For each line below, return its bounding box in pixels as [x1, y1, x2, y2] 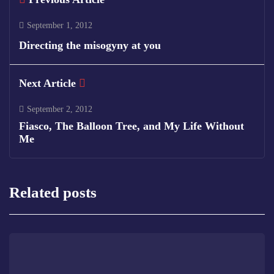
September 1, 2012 [27, 21, 92, 30]
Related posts [9, 184, 97, 201]
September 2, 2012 [27, 105, 92, 114]
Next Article [19, 77, 76, 89]
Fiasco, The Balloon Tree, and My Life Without [19, 120, 244, 132]
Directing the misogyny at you [19, 39, 161, 51]
